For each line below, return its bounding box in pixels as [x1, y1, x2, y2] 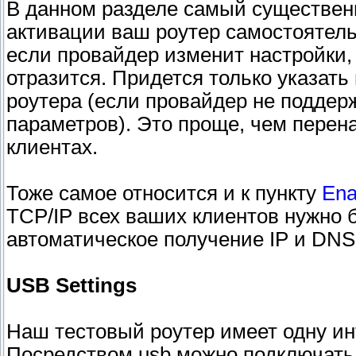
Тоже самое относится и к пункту [6, 182, 322, 205]
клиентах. [6, 136, 98, 159]
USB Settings [6, 274, 137, 297]
